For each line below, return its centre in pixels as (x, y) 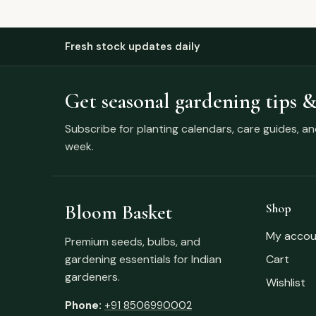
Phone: (83, 305)
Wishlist (286, 282)
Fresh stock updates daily (133, 46)
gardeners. (92, 276)
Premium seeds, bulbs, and (133, 241)
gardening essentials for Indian (143, 259)
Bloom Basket (119, 212)
